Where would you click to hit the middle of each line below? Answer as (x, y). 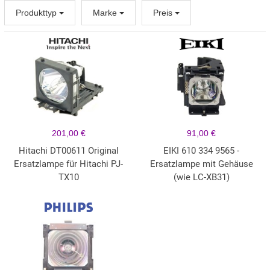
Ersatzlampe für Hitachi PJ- (69, 164)
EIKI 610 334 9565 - (202, 151)
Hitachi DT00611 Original (68, 151)
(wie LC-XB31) (201, 177)
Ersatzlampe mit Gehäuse (201, 164)
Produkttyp (37, 13)
